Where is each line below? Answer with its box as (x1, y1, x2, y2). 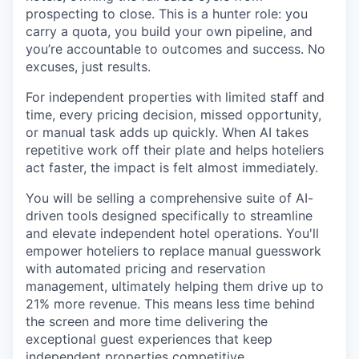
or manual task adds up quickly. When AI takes (26, 123, 309, 140)
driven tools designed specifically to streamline (26, 207, 313, 224)
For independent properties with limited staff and (26, 88, 325, 105)
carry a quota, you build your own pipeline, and (26, 22, 313, 39)
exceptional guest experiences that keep (26, 330, 272, 347)
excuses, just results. (26, 58, 151, 75)
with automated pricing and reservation (26, 260, 265, 276)
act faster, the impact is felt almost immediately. (26, 159, 318, 175)
